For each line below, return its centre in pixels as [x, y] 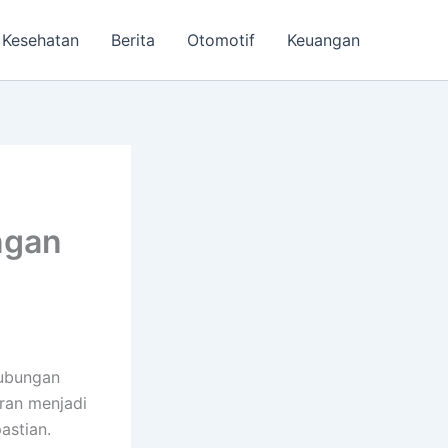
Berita [133, 40]
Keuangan [323, 40]
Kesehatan [40, 40]
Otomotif [221, 40]
